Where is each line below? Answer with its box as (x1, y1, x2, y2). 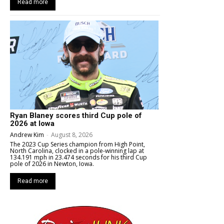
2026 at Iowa (10, 118, 54, 128)
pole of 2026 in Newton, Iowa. (10, 159, 94, 168)
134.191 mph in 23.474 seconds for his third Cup (10, 152, 147, 161)
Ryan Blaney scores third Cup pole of (10, 110, 142, 120)
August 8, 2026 (51, 130, 92, 139)
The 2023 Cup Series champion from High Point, (10, 139, 145, 148)
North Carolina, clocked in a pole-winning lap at (10, 146, 144, 155)
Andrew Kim (10, 130, 44, 139)
